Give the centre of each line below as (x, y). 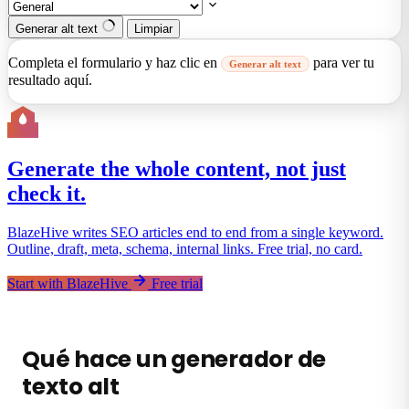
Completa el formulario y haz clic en (115, 62)
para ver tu (342, 62)
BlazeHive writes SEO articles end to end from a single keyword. (195, 232)
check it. (47, 193)
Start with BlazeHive (69, 283)
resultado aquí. (50, 79)
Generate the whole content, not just (177, 168)
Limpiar (153, 28)
